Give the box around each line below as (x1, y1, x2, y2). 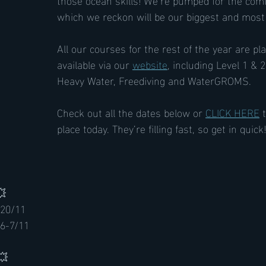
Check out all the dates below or (57, 102, 205, 122)
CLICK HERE (205, 102, 259, 122)
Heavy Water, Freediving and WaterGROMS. (57, 70, 251, 90)
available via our (57, 54, 132, 74)
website (132, 54, 167, 74)
